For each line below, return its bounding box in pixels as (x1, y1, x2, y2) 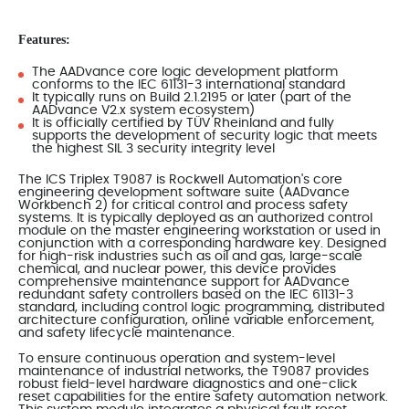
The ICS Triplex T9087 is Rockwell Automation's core (18, 173, 342, 186)
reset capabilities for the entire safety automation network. (18, 390, 388, 404)
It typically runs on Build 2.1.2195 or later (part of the (32, 90, 351, 104)
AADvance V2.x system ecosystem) (32, 103, 255, 117)
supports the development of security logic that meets (32, 129, 377, 142)
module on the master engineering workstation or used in (18, 224, 381, 237)
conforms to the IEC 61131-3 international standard (32, 78, 345, 91)
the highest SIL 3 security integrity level (32, 142, 275, 155)
